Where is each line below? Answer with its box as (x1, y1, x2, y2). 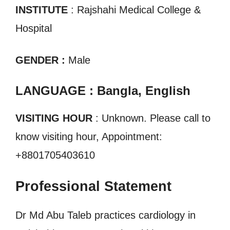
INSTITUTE (15, 4, 68, 15)
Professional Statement (15, 179, 171, 194)
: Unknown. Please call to (92, 112, 210, 124)
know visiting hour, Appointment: (15, 131, 162, 142)
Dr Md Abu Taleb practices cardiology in (15, 209, 196, 221)
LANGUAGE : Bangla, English (15, 84, 190, 98)
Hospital (15, 23, 52, 34)
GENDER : (15, 54, 68, 66)
